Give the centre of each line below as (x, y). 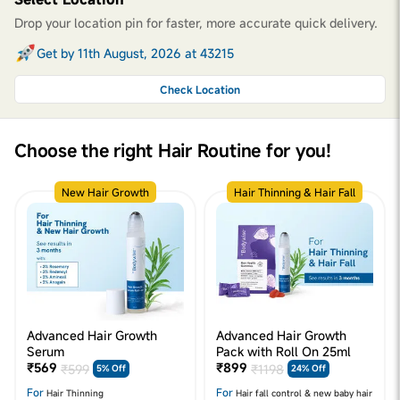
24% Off (308, 368)
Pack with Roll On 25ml (283, 351)
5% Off (111, 368)
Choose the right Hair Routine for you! (173, 151)
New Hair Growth (105, 192)
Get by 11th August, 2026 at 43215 (135, 53)
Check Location (200, 89)
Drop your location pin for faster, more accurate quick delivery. (196, 23)
